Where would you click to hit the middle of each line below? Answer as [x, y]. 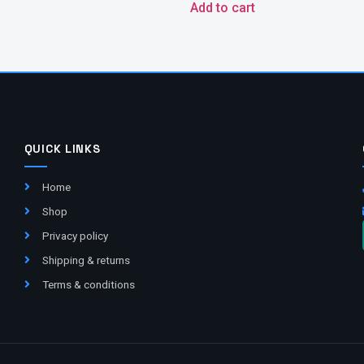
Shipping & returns [87, 260]
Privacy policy [76, 235]
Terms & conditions [89, 284]
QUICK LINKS [62, 148]
